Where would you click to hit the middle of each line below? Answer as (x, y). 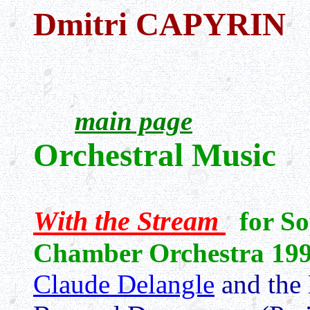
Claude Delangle (124, 284)
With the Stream (126, 221)
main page (134, 121)
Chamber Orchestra (149, 253)
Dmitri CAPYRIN (159, 24)
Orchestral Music (159, 155)
